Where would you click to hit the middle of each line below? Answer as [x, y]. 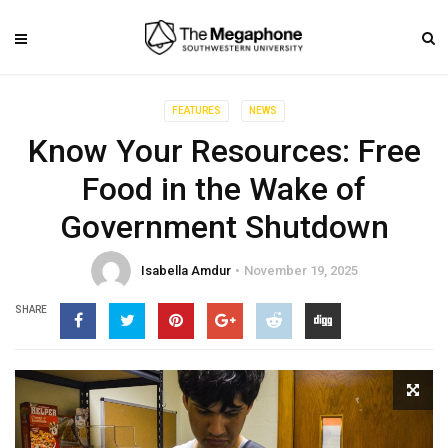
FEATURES [196, 110]
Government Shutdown [224, 227]
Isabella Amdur [185, 270]
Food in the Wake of [224, 189]
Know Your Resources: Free [224, 151]
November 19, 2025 [300, 270]
